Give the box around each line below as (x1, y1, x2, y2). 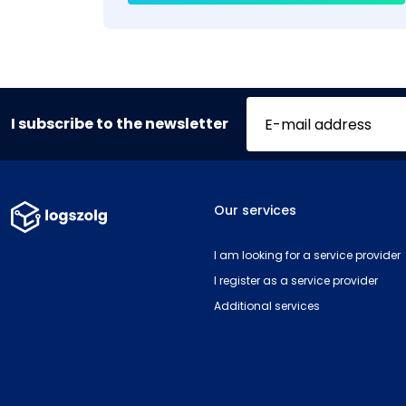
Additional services (214, 298, 320, 314)
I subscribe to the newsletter (11, 113, 228, 134)
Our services (214, 201, 296, 219)
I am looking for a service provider (214, 247, 401, 263)
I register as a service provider (214, 273, 378, 288)
